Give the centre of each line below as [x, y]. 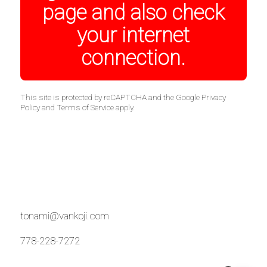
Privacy [213, 97]
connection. [133, 58]
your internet [133, 35]
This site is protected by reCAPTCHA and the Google [111, 97]
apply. [124, 107]
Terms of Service [85, 107]
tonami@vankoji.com [64, 216]
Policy [30, 107]
